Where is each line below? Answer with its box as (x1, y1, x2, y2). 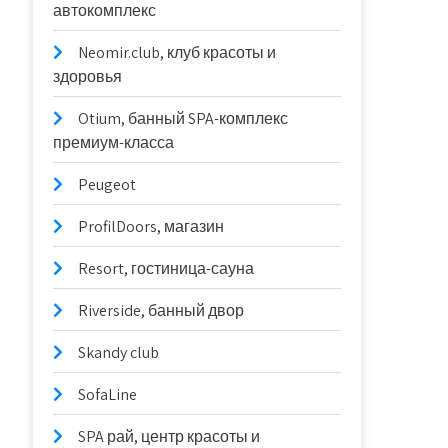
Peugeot (78, 174, 137, 195)
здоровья (53, 66, 123, 87)
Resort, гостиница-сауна (78, 258, 255, 279)
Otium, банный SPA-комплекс (78, 108, 289, 129)
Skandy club (78, 342, 160, 363)
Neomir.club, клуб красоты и (78, 42, 277, 63)
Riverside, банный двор (78, 300, 245, 321)
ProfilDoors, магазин (78, 216, 225, 237)
